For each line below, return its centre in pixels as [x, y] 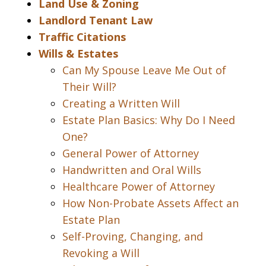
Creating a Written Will [121, 103]
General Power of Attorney [131, 153]
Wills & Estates [78, 53]
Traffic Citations [82, 37]
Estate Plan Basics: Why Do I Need [149, 120]
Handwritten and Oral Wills [132, 170]
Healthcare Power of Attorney [139, 186]
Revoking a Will [101, 253]
